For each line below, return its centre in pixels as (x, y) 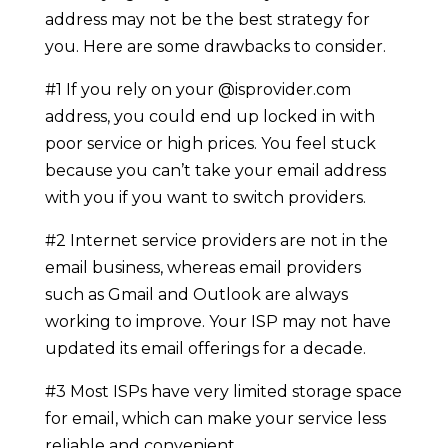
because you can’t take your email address (215, 170)
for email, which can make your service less (215, 418)
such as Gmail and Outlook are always (196, 294)
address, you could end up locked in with (209, 116)
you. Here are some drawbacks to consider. (215, 46)
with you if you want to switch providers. (205, 197)
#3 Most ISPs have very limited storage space (223, 391)
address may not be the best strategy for (207, 19)
